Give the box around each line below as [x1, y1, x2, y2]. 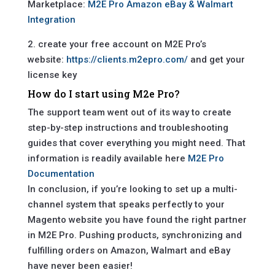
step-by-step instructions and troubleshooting [27, 122, 228, 134]
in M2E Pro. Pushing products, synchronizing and [27, 230, 242, 241]
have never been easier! [27, 260, 133, 272]
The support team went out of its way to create [27, 107, 231, 118]
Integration [27, 14, 76, 26]
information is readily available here [27, 153, 188, 165]
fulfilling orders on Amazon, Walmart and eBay [27, 245, 230, 257]
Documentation [27, 168, 95, 180]
